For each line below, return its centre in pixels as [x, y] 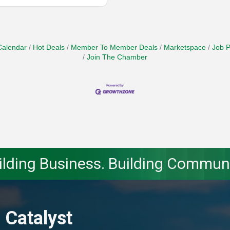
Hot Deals [49, 48]
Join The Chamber [117, 57]
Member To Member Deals [114, 48]
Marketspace [185, 48]
